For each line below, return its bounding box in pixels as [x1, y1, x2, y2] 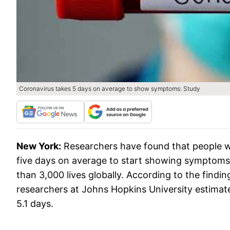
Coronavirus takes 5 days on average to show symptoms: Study [19, 85, 200, 93]
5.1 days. [16, 198, 53, 209]
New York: [16, 141, 61, 152]
